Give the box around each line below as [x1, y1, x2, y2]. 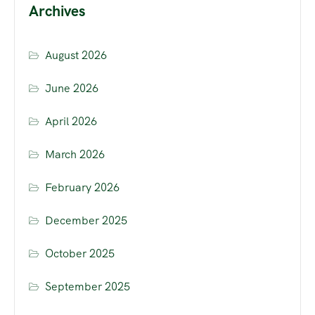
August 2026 [45, 48, 108, 63]
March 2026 [45, 147, 105, 162]
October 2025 [45, 246, 115, 262]
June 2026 [45, 81, 99, 96]
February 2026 [45, 180, 120, 195]
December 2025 [45, 213, 128, 229]
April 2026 [45, 114, 98, 129]
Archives [29, 1, 85, 21]
